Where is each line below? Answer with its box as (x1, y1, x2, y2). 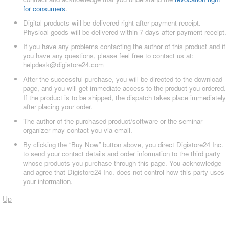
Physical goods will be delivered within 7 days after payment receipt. (23, 27, 226, 37)
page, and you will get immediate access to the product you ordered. (23, 83, 226, 93)
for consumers (23, 3, 65, 13)
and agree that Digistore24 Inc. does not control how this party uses (23, 167, 224, 177)
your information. (23, 176, 73, 186)
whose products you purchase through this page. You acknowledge (23, 157, 221, 168)
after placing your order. (23, 101, 93, 111)
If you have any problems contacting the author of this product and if (23, 41, 225, 51)
